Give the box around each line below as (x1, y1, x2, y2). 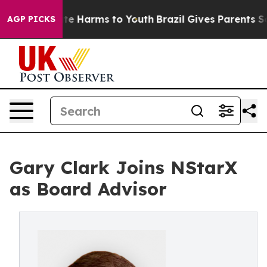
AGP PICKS (7, 14, 55, 24)
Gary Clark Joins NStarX (10, 156, 237, 179)
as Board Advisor (10, 178, 167, 200)
